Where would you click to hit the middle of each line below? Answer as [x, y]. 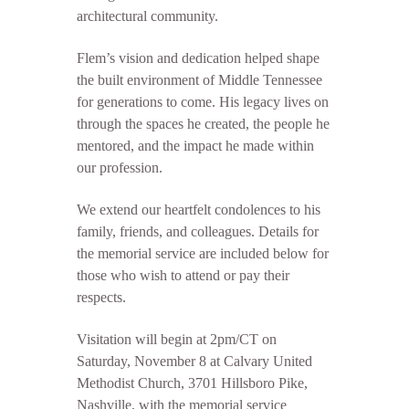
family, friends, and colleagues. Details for [198, 231]
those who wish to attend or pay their [183, 275]
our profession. [120, 168]
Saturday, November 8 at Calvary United [194, 361]
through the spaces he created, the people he [203, 124]
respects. [101, 297]
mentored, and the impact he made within [195, 146]
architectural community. [147, 16]
